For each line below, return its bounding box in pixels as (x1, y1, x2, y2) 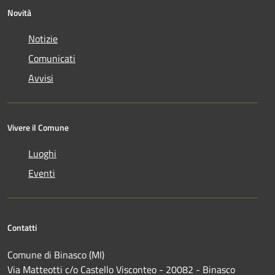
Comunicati (28, 50, 76, 66)
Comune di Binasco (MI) (7, 247, 104, 262)
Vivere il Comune (7, 120, 69, 134)
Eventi (28, 165, 55, 180)
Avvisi (28, 70, 53, 85)
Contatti (7, 220, 37, 234)
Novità (7, 6, 31, 19)
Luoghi (28, 145, 56, 161)
